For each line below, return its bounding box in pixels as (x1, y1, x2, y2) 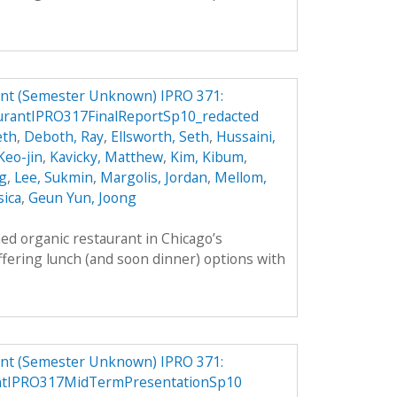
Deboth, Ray (23, 126, 104, 146)
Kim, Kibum (169, 146, 244, 167)
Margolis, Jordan (99, 167, 207, 187)
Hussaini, (215, 126, 276, 146)
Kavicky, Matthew (49, 146, 163, 167)
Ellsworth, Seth (110, 126, 209, 146)
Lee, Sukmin (13, 167, 93, 187)
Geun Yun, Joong (27, 187, 136, 207)
